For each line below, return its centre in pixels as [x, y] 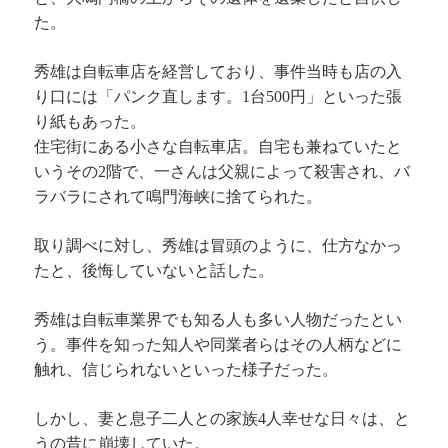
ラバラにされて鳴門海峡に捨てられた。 [178, 196]
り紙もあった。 [90, 121]
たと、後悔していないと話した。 [154, 270]
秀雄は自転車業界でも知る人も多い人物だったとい [218, 319]
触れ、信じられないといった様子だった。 [186, 369]
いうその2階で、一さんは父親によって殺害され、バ [222, 171]
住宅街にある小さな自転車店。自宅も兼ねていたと [218, 146]
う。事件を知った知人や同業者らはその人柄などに [218, 344]
